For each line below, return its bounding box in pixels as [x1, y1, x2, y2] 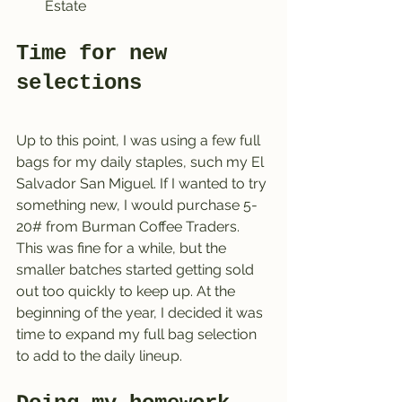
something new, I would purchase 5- [16, 196, 258, 214]
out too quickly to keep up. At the [16, 282, 239, 300]
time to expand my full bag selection [16, 325, 260, 343]
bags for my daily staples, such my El [16, 153, 267, 170]
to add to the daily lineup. [16, 346, 182, 364]
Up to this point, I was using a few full [16, 131, 264, 149]
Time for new [16, 40, 179, 66]
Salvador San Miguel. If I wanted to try [16, 174, 270, 192]
